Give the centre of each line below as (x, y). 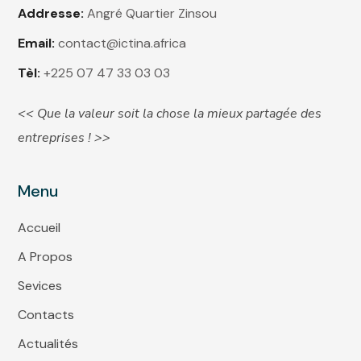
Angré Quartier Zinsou (151, 13)
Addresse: (51, 13)
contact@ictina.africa (122, 43)
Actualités (48, 343)
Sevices (40, 285)
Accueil (39, 227)
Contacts (46, 314)
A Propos (46, 256)
